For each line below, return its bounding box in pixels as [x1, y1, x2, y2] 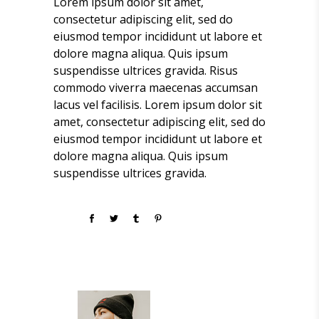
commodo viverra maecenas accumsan [53, 80, 258, 96]
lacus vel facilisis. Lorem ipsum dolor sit [53, 97, 262, 113]
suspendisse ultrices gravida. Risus [53, 63, 238, 79]
